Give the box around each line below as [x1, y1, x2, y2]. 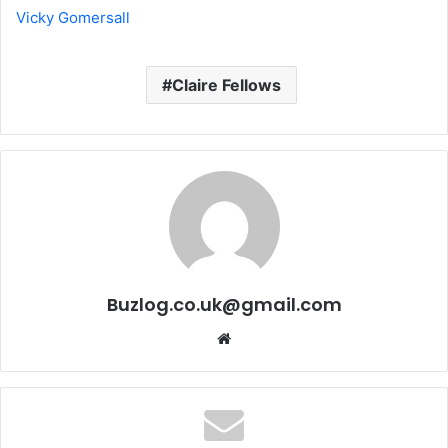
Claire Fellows [172, 74, 281, 95]
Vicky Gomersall [16, 7, 130, 27]
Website [230, 327, 287, 347]
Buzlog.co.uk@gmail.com [106, 291, 342, 317]
